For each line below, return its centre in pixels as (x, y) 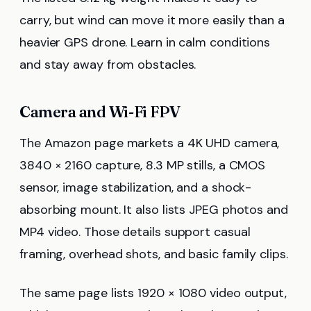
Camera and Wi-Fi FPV (100, 112)
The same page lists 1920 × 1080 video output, (153, 293)
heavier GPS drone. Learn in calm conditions (145, 43)
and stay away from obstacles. (108, 65)
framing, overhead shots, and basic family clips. (154, 254)
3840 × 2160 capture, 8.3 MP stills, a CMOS (143, 166)
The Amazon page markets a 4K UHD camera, (150, 143)
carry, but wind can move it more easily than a (152, 20)
